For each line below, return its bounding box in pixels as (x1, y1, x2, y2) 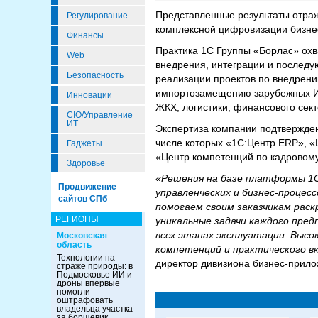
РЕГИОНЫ (55, 214, 99, 224)
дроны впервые (57, 278, 120, 288)
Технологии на (57, 253, 115, 263)
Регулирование (67, 11, 128, 21)
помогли (57, 287, 90, 297)
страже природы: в (57, 261, 133, 271)
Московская (57, 231, 107, 241)
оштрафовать (57, 295, 113, 305)
